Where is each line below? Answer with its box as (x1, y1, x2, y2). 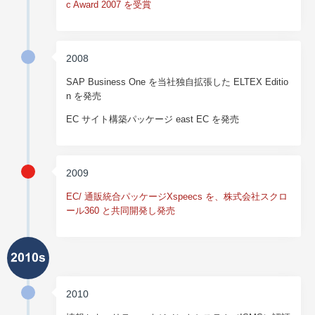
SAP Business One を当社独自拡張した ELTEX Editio (66, 77, 289, 88)
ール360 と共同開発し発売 (66, 205, 176, 217)
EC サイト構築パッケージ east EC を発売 (66, 114, 240, 125)
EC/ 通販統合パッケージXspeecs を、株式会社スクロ (66, 191, 288, 202)
